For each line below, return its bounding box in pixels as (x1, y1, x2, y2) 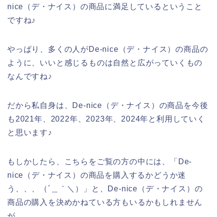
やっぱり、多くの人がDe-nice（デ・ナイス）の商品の (7, 45, 208, 53)
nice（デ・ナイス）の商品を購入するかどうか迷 (7, 170, 186, 179)
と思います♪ (7, 128, 52, 137)
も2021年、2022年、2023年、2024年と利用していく (7, 114, 205, 123)
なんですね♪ (7, 72, 52, 80)
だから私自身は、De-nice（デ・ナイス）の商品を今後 (7, 101, 208, 109)
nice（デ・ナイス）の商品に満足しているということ (7, 2, 202, 11)
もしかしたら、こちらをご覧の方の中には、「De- (7, 157, 192, 166)
